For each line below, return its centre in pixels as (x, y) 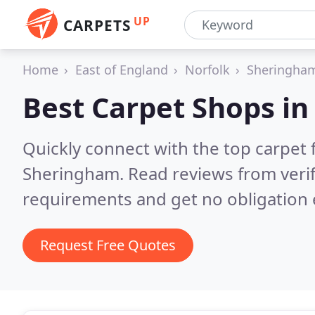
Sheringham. (75, 173)
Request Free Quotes (108, 245)
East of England (122, 70)
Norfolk (207, 70)
